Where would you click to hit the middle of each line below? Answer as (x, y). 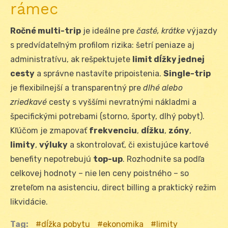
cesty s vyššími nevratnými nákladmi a (122, 102)
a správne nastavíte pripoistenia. (99, 74)
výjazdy (201, 31)
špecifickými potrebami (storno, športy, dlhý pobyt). (107, 117)
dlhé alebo (163, 88)
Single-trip (187, 74)
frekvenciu (113, 131)
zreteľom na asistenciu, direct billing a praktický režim (113, 188)
